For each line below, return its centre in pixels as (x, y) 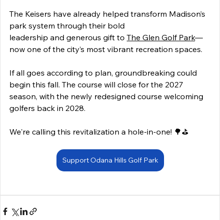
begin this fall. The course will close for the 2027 (97, 84)
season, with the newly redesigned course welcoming (107, 96)
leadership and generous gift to (68, 37)
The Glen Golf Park (161, 37)
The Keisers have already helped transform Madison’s (108, 14)
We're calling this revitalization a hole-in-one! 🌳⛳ (100, 131)
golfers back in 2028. (48, 108)
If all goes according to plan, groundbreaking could (104, 72)
